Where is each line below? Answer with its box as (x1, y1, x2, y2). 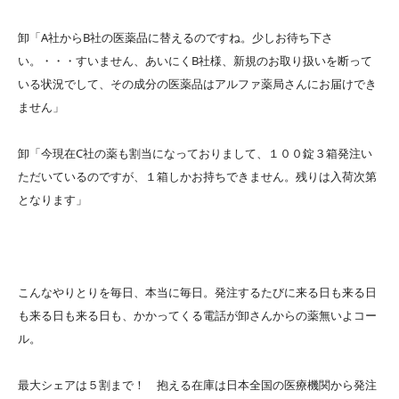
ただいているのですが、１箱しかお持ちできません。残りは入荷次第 (18, 168, 377, 185)
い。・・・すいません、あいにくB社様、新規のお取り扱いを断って (18, 53, 372, 69)
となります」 (18, 191, 87, 208)
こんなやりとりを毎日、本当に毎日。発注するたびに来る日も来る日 (18, 284, 377, 301)
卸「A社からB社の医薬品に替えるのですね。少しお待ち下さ (18, 29, 333, 46)
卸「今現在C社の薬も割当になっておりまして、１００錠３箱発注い (18, 145, 372, 162)
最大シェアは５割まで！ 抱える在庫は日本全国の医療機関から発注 (18, 377, 377, 394)
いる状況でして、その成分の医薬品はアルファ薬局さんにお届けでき (18, 76, 377, 93)
